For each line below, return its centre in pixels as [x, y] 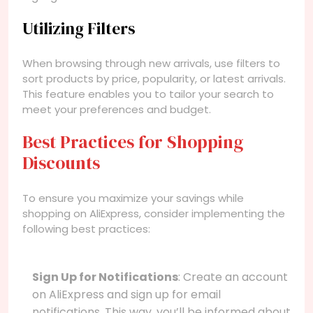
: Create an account [233, 277]
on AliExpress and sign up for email [126, 294]
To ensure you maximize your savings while [133, 198]
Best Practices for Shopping [133, 141]
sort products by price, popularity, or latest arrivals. [154, 78]
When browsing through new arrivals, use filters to [151, 63]
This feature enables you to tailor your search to [148, 94]
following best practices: [86, 228]
